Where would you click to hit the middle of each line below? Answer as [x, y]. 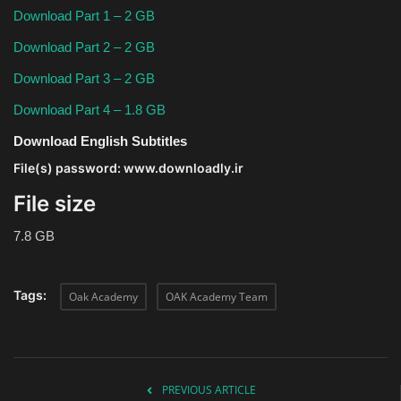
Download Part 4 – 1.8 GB [90, 109]
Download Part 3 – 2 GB [84, 78]
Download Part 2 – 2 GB [84, 47]
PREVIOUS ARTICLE [209, 389]
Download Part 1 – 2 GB [84, 15]
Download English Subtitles [100, 141]
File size [55, 203]
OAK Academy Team [217, 296]
